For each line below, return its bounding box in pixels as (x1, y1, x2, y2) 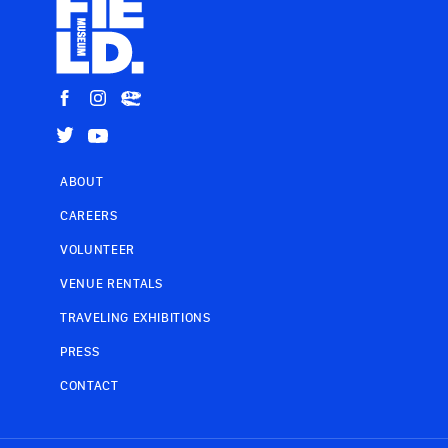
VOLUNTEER (60, 242, 135, 257)
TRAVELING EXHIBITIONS (60, 310, 211, 325)
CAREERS (60, 208, 118, 223)
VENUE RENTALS (60, 276, 163, 291)
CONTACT (60, 378, 119, 393)
